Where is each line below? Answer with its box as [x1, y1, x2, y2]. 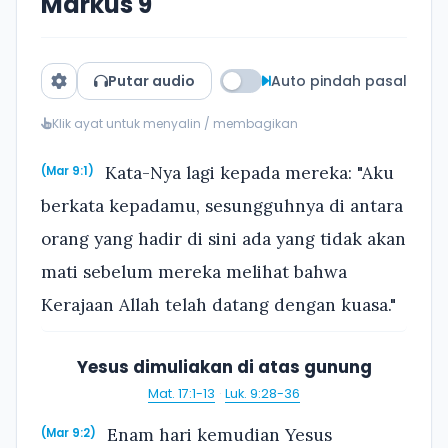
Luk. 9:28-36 [224, 385, 300, 403]
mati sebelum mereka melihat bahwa [41, 260, 347, 283]
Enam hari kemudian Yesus [102, 423, 333, 446]
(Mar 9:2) [41, 424, 96, 441]
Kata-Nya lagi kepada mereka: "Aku [100, 161, 395, 184]
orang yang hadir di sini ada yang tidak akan [41, 227, 406, 250]
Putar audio [108, 71, 195, 91]
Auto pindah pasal [271, 71, 407, 91]
